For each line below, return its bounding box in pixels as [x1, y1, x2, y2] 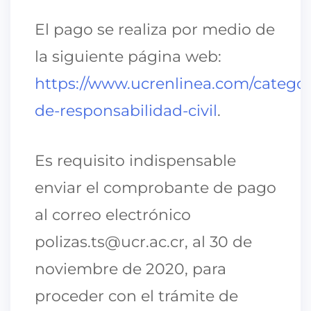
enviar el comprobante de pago [35, 178, 276, 197]
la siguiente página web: [35, 47, 221, 66]
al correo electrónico [35, 205, 191, 224]
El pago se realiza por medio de [35, 19, 275, 39]
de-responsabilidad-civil [35, 101, 217, 120]
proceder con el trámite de [35, 286, 238, 305]
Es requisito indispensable [35, 151, 236, 170]
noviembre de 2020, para [35, 259, 226, 278]
